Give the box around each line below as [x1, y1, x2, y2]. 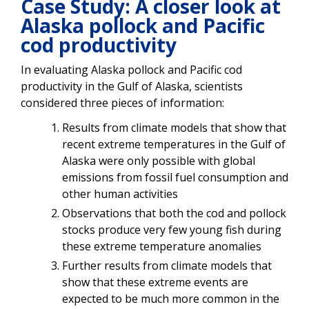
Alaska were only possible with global [62, 152, 255, 168]
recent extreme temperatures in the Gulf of [62, 136, 286, 152]
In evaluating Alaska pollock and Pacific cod [21, 61, 242, 77]
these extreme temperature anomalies [62, 238, 264, 254]
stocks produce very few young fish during [62, 221, 281, 237]
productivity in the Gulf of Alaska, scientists [21, 78, 243, 94]
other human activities [62, 186, 178, 201]
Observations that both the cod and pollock [62, 205, 286, 221]
